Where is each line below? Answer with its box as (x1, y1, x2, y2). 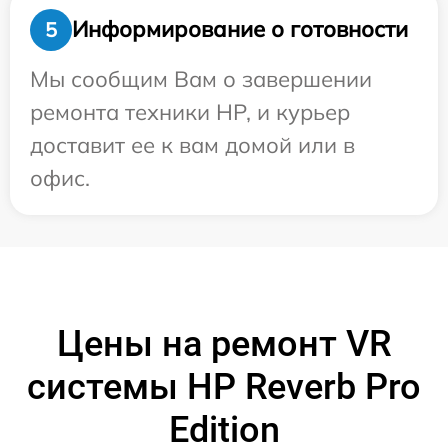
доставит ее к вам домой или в (30, 130, 355, 159)
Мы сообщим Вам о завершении (30, 64, 372, 93)
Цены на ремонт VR (57, 322, 391, 365)
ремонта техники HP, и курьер (30, 97, 350, 126)
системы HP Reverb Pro (27, 365, 421, 408)
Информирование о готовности (72, 15, 408, 44)
